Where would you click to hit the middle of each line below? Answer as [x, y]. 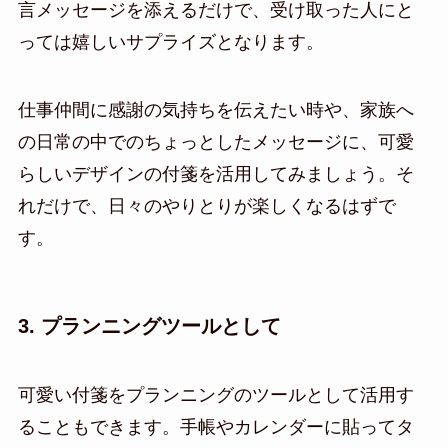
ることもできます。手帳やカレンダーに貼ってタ [215, 427]
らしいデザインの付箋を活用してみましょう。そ [215, 173]
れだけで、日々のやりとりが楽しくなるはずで [206, 205]
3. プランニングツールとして [149, 325]
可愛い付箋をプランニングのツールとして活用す [215, 395]
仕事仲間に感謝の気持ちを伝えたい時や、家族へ [215, 109]
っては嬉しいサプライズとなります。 [170, 41]
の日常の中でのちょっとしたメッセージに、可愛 [215, 141]
